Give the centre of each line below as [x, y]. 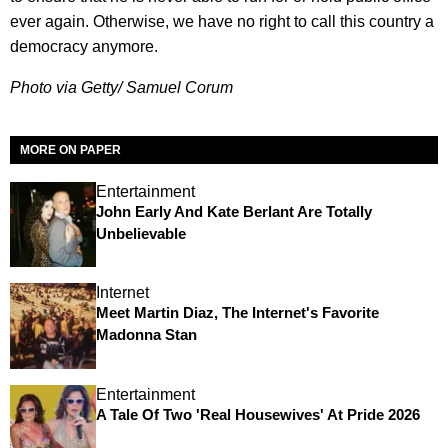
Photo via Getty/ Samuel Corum [121, 87]
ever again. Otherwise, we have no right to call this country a [222, 21]
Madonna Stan [146, 335]
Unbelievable [140, 233]
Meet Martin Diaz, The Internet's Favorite [237, 313]
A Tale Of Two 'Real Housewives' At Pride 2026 [257, 414]
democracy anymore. [84, 46]
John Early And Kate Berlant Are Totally [233, 211]
